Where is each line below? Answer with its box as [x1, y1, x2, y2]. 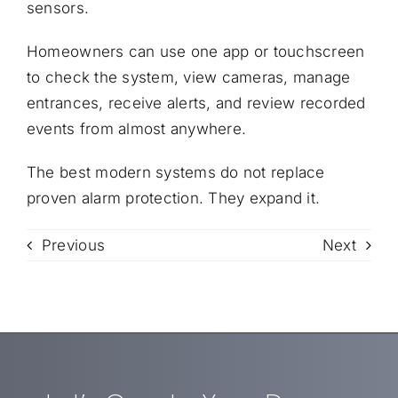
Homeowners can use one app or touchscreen [26, 42, 365, 60]
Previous [41, 235, 106, 254]
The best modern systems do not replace [26, 163, 325, 181]
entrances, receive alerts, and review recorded [26, 93, 366, 112]
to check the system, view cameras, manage [26, 68, 351, 86]
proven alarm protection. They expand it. [26, 188, 321, 207]
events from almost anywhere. [26, 119, 247, 138]
